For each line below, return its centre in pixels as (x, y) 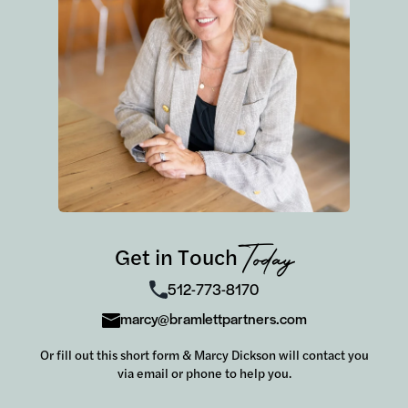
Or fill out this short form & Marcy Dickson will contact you (204, 354)
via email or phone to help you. (204, 372)
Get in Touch (176, 255)
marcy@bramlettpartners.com (213, 318)
